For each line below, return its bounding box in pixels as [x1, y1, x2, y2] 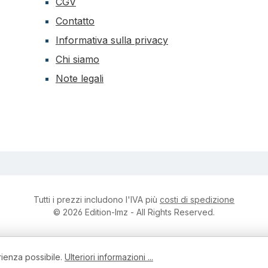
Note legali [56, 72, 103, 85]
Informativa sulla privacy [56, 34, 168, 47]
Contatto [56, 15, 95, 28]
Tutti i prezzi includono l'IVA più [33, 194, 160, 205]
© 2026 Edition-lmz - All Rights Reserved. [53, 207, 215, 218]
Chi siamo [56, 53, 99, 66]
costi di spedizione [160, 194, 234, 205]
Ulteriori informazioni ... [65, 251, 153, 262]
